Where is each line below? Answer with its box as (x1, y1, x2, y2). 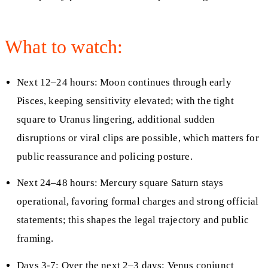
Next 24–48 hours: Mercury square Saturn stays (17, 177, 224, 189)
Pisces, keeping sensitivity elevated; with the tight (17, 95, 234, 106)
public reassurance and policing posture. (17, 150, 193, 162)
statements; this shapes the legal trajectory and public (17, 214, 249, 226)
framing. (17, 233, 54, 245)
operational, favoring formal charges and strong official (17, 196, 259, 208)
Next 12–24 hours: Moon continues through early (17, 76, 232, 88)
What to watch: (5, 36, 123, 58)
